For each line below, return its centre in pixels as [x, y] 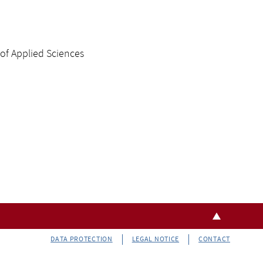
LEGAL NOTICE [156, 240]
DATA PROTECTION [82, 240]
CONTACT [214, 240]
